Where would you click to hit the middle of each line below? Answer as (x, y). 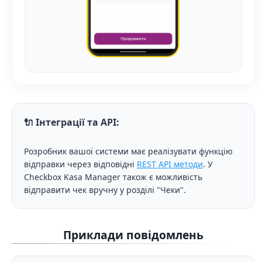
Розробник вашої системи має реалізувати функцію (128, 151)
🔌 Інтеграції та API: (72, 122)
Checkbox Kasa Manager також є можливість (113, 177)
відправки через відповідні (80, 164)
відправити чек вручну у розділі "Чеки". (105, 189)
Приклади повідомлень (133, 235)
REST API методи (170, 164)
